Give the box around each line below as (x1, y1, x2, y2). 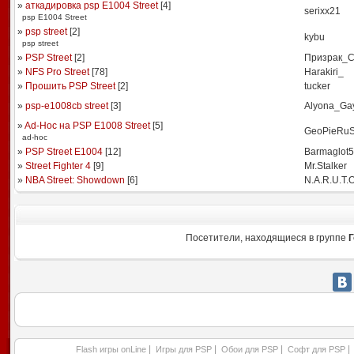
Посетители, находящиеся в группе (186, 232, 348, 243)
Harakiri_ (303, 66, 344, 77)
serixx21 (303, 6, 341, 17)
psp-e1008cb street (24, 100, 108, 111)
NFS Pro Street (24, 66, 89, 77)
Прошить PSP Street (24, 81, 115, 92)
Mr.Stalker (303, 160, 347, 171)
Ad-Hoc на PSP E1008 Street (24, 120, 150, 131)
